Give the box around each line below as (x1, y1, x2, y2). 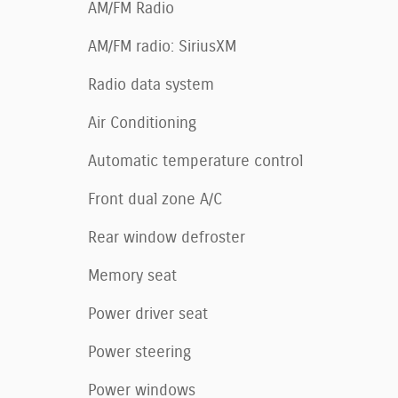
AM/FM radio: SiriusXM (88, 38, 236, 55)
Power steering (88, 344, 191, 361)
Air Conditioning (88, 115, 196, 131)
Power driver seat (88, 306, 208, 322)
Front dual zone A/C (88, 191, 222, 208)
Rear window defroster (88, 229, 245, 246)
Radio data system (88, 76, 214, 93)
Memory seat (88, 267, 177, 284)
